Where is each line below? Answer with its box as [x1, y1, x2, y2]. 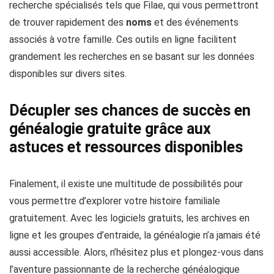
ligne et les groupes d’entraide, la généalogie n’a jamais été [9, 229, 261, 242]
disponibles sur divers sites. [9, 68, 127, 80]
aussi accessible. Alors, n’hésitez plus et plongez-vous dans [9, 246, 264, 259]
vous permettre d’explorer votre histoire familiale [9, 195, 220, 207]
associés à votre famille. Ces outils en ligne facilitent [9, 34, 237, 46]
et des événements [152, 17, 239, 29]
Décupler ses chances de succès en [9, 102, 251, 120]
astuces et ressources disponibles [9, 138, 243, 157]
